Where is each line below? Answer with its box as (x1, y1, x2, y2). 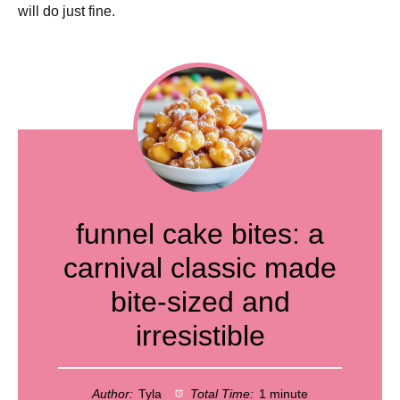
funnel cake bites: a (76, 218, 324, 250)
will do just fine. (18, 4, 115, 19)
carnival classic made (63, 252, 337, 284)
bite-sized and (110, 286, 290, 318)
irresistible (135, 320, 265, 352)
